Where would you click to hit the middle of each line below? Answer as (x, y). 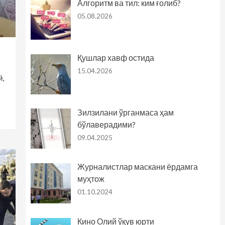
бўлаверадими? (106, 124)
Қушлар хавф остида (116, 57)
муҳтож (91, 179)
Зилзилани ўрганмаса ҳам (125, 112)
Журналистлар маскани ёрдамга (137, 167)
